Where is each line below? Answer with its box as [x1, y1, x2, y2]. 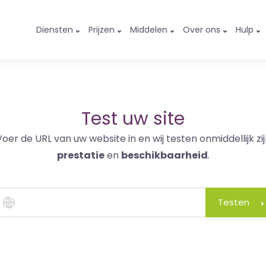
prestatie [56, 148, 104, 162]
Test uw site [81, 106, 185, 131]
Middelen [130, 24, 167, 36]
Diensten [36, 24, 73, 36]
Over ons [183, 24, 220, 36]
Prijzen [88, 24, 115, 36]
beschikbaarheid [121, 148, 208, 162]
